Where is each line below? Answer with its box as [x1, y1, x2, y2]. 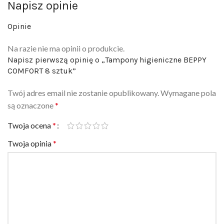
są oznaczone [7, 88, 55, 98]
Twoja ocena [7, 108, 52, 118]
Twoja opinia [7, 126, 53, 136]
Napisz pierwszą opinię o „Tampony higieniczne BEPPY [7, 42, 206, 52]
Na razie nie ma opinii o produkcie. [7, 31, 124, 41]
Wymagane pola [160, 75, 216, 85]
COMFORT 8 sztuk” [7, 53, 76, 63]
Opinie [7, 9, 31, 19]
